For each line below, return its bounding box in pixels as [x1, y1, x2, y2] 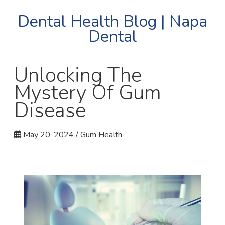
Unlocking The [14, 61, 142, 89]
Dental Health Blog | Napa [18, 10, 207, 32]
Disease [14, 96, 86, 124]
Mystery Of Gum [14, 79, 161, 106]
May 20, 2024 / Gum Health [21, 129, 122, 140]
